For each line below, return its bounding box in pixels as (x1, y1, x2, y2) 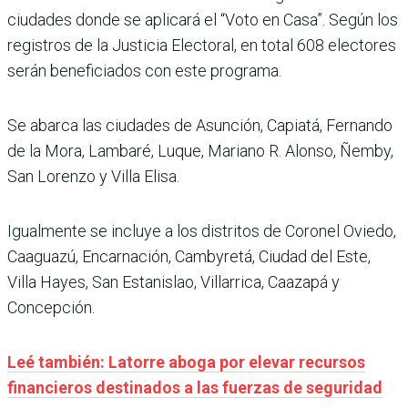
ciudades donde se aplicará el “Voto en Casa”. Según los (7, 9, 398, 29)
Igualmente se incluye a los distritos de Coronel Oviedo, (7, 220, 396, 240)
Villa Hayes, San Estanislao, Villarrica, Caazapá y (7, 271, 340, 291)
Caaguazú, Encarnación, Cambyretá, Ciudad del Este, (7, 246, 371, 266)
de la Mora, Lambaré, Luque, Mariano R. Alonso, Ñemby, (7, 140, 393, 160)
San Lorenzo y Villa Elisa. (7, 166, 179, 186)
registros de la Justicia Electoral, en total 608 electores (7, 35, 396, 55)
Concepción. (7, 297, 95, 317)
